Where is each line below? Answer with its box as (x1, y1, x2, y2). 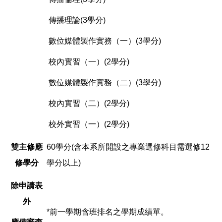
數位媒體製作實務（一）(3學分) (47, 36, 161, 45)
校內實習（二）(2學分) (47, 99, 129, 108)
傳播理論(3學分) (47, 15, 106, 24)
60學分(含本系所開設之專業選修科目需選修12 (47, 142, 210, 151)
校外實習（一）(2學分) (47, 119, 129, 128)
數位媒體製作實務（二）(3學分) (47, 78, 161, 87)
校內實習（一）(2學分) (47, 57, 129, 66)
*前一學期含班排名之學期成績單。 (47, 207, 168, 216)
